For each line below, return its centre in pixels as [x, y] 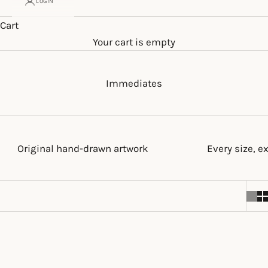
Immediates [134, 83]
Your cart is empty [134, 42]
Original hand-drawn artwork [83, 149]
